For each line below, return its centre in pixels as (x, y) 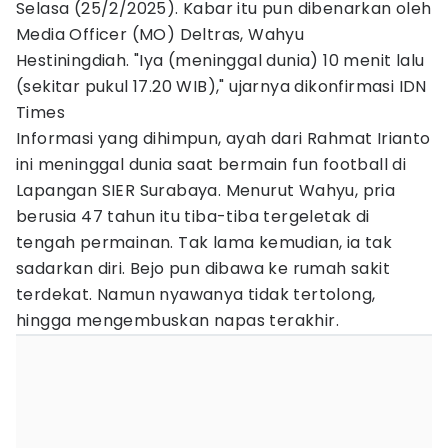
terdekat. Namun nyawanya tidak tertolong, (196, 294)
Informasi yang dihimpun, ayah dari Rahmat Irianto (223, 138)
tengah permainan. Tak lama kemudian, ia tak (204, 242)
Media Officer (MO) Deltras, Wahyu (160, 34)
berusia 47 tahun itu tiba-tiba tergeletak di (193, 216)
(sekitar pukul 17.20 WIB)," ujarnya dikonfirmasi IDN (221, 86)
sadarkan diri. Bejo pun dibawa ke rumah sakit (203, 268)
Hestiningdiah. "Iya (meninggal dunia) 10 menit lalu (220, 60)
